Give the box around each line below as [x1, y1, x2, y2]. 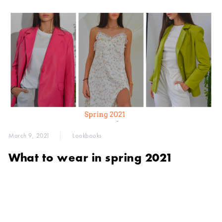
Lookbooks [72, 131, 102, 140]
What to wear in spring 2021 [8, 149, 173, 165]
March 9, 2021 [8, 131, 50, 140]
